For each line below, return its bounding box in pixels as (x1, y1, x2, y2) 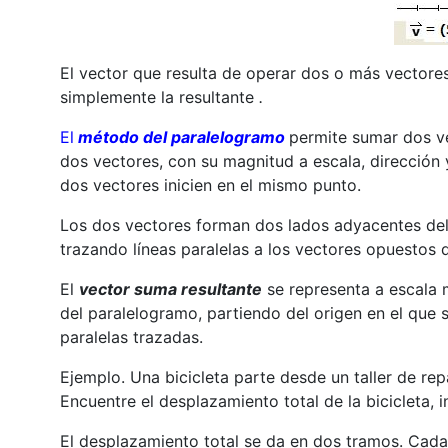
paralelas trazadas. (59, 326, 203, 347)
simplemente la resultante (59, 86, 259, 107)
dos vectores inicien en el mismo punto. (59, 174, 361, 195)
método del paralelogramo (73, 126, 289, 147)
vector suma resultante (78, 278, 262, 299)
